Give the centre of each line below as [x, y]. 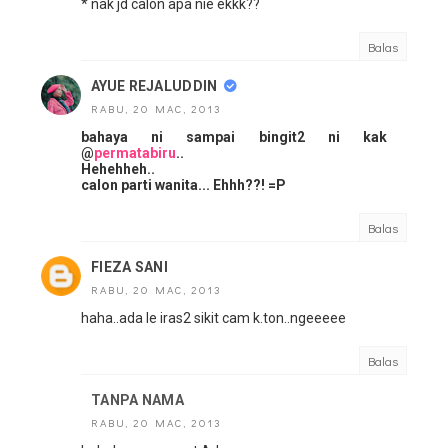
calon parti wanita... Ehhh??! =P [183, 185]
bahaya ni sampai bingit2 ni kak [234, 137]
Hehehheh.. [118, 169]
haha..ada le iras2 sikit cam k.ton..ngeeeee [213, 318]
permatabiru [135, 153]
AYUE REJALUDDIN [154, 86]
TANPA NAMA [137, 400]
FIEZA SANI [129, 267]
